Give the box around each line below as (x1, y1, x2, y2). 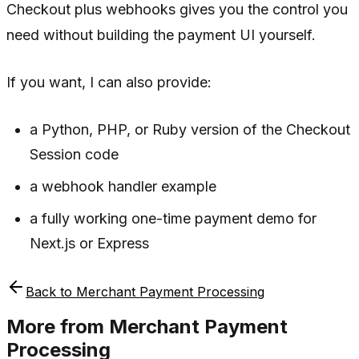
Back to (26, 283, 76, 300)
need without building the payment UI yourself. (6, 26, 316, 43)
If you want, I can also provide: (6, 73, 212, 91)
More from (6, 315, 109, 339)
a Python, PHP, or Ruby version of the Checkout (30, 120, 351, 138)
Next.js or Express (30, 234, 150, 252)
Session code (30, 145, 119, 163)
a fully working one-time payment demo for (30, 209, 317, 227)
